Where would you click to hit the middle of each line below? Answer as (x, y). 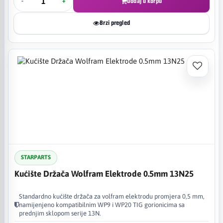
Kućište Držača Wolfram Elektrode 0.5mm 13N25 (104, 173)
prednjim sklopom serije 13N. (60, 213)
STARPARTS (36, 157)
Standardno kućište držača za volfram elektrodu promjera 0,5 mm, (112, 196)
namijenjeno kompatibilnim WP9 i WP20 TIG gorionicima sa (102, 205)
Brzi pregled (115, 23)
